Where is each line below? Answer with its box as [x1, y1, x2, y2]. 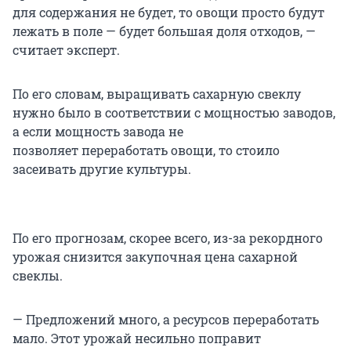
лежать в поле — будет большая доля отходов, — [13, 22, 316, 39]
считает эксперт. [13, 41, 126, 58]
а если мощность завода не [13, 122, 183, 139]
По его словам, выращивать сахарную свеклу [13, 85, 301, 102]
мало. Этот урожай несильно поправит [13, 329, 261, 346]
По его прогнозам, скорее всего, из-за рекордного [13, 229, 323, 246]
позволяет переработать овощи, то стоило [13, 141, 280, 158]
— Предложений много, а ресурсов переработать [13, 310, 319, 327]
